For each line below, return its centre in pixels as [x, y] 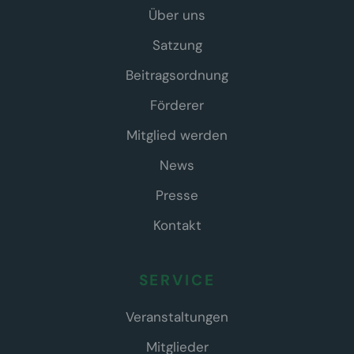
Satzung [177, 45]
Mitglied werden [177, 135]
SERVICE [177, 280]
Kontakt [177, 225]
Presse [177, 195]
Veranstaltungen [177, 317]
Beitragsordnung [177, 75]
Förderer [177, 105]
